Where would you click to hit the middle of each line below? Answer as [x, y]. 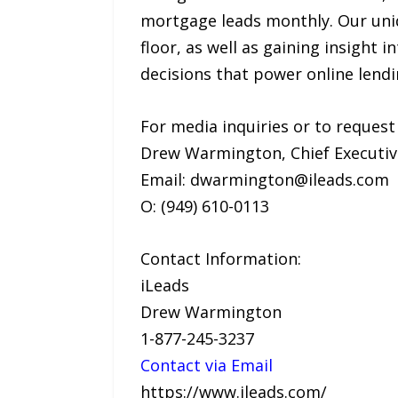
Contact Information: [220, 258]
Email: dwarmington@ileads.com [264, 180]
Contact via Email [206, 365]
